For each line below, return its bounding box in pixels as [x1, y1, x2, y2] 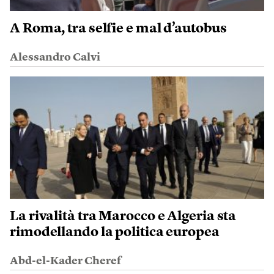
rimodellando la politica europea [10, 226, 220, 239]
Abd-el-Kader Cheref [10, 256, 121, 267]
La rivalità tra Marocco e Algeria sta [10, 210, 237, 223]
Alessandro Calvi [10, 52, 100, 63]
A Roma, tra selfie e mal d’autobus [10, 22, 227, 35]
